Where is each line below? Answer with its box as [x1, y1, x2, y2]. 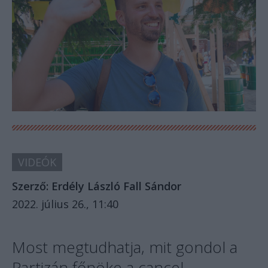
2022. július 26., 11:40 [12, 197, 118, 212]
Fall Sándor [123, 179, 181, 194]
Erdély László [51, 179, 120, 194]
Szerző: [12, 179, 51, 194]
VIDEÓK [18, 155, 56, 170]
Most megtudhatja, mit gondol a [12, 236, 237, 258]
